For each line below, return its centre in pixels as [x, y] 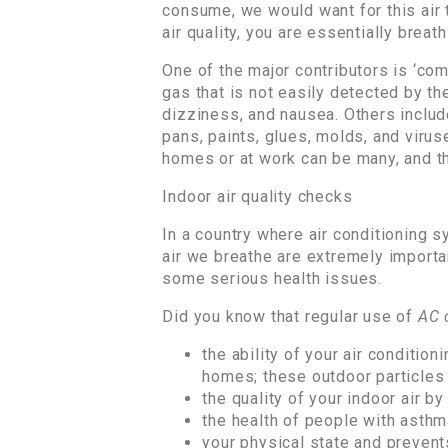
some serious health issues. [272, 278]
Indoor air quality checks [257, 196]
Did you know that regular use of [290, 316]
